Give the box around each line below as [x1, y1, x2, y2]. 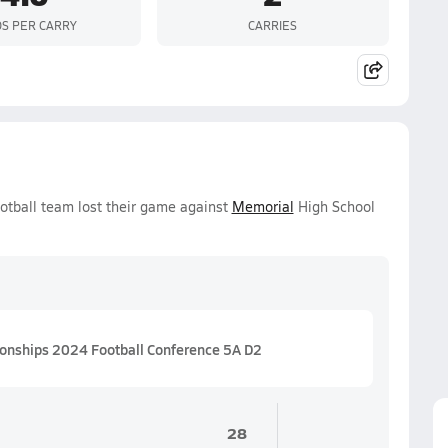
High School [293, 197, 375, 216]
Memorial [231, 197, 294, 216]
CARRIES [248, 16, 297, 33]
